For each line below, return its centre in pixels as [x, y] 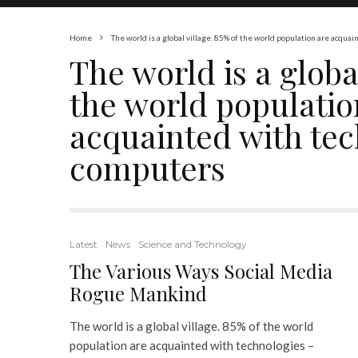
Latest [84, 244]
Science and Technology [193, 244]
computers [147, 167]
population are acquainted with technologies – [192, 345]
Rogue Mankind [138, 293]
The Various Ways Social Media [201, 271]
